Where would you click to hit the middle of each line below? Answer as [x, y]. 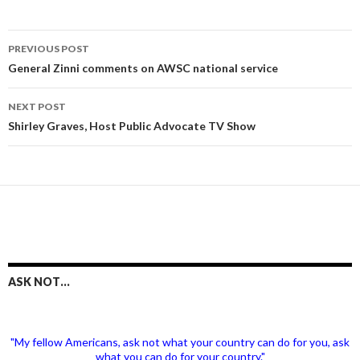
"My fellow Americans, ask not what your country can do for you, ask [180, 342]
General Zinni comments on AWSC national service [143, 67]
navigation [58, 70]
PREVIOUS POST [49, 48]
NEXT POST [37, 106]
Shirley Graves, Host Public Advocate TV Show [132, 125]
